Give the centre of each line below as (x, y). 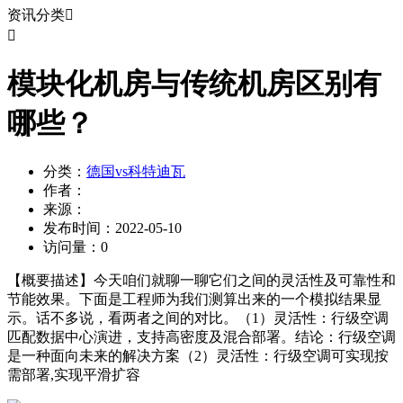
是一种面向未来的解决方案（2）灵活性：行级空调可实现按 (198, 356)
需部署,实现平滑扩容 (74, 375)
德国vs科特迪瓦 (136, 172)
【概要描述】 (50, 281)
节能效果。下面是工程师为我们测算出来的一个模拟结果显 (194, 300)
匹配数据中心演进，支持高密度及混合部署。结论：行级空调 (201, 337)
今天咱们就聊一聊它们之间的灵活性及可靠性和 (245, 281)
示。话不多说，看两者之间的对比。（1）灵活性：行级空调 (198, 318)
